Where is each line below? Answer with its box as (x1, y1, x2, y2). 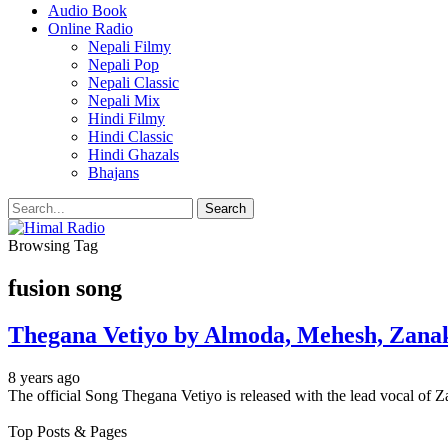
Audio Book (48, 2, 127, 19)
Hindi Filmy (88, 110, 165, 127)
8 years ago (8, 368, 80, 386)
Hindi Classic (88, 128, 173, 145)
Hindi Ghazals (88, 146, 179, 163)
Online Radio (48, 20, 133, 37)
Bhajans (88, 164, 139, 181)
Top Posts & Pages (8, 422, 127, 440)
